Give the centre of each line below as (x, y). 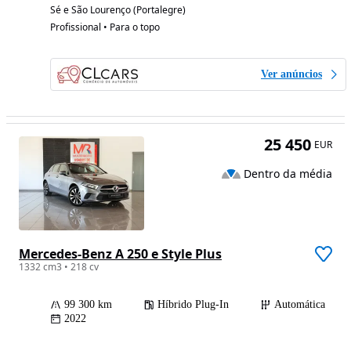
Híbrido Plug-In (193, 305)
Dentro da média (288, 173)
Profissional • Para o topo (105, 27)
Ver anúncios (291, 74)
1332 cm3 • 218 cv (59, 267)
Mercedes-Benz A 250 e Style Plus (120, 254)
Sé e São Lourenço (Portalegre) (118, 10)
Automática (300, 305)
